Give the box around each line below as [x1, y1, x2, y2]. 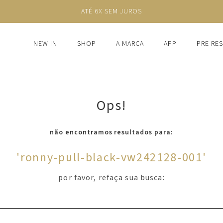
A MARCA [116, 39, 144, 49]
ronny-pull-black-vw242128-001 [20, 149, 203, 166]
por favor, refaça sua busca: [58, 172, 165, 183]
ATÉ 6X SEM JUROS [81, 6, 142, 16]
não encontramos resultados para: [49, 127, 174, 137]
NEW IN [33, 39, 58, 49]
